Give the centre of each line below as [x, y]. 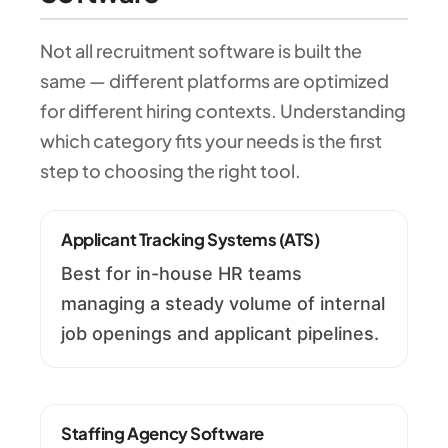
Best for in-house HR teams [181, 273]
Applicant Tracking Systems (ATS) [190, 240]
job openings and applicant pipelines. [220, 333]
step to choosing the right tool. [170, 171]
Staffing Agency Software [162, 433]
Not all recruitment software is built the [201, 51]
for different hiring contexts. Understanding [223, 111]
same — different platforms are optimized [214, 81]
